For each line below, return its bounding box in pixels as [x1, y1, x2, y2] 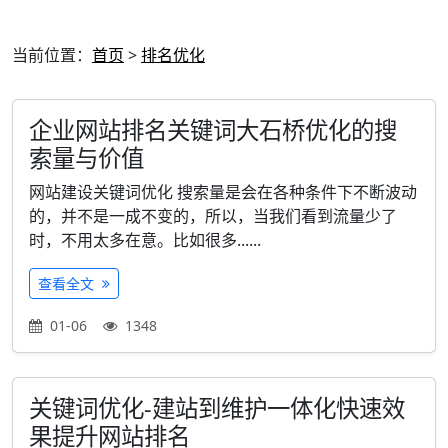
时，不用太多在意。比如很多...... [29, 229, 261, 251]
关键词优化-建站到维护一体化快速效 [29, 392, 405, 424]
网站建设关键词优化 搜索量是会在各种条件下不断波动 [29, 181, 417, 203]
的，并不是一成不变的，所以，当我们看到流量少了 [29, 205, 397, 227]
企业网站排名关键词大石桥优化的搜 [29, 114, 397, 146]
